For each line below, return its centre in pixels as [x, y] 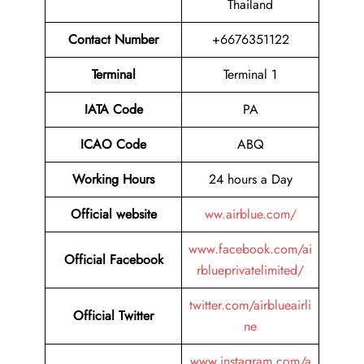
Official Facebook [113, 260]
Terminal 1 [250, 75]
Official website [113, 214]
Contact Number [113, 40]
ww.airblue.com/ [250, 214]
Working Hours [113, 180]
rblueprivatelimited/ [250, 271]
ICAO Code [113, 145]
